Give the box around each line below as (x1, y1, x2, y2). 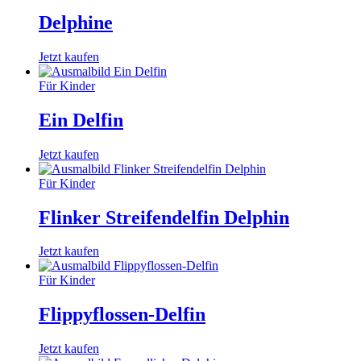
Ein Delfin (39, 109, 123, 131)
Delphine (39, 11, 113, 33)
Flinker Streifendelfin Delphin (39, 206, 289, 228)
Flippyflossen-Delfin (39, 304, 205, 326)
